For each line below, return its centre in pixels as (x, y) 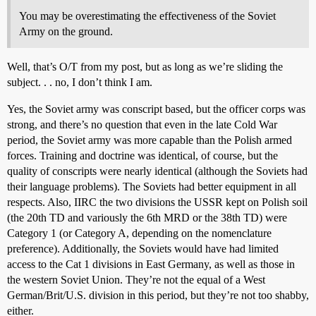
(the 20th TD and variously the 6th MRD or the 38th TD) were (147, 217)
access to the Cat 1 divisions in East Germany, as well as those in (151, 264)
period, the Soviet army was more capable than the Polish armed (150, 140)
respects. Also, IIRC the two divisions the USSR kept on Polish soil (157, 202)
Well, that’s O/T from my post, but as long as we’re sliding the (145, 66)
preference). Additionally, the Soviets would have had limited (143, 248)
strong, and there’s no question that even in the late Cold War (142, 124)
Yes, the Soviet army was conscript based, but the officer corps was (156, 109)
